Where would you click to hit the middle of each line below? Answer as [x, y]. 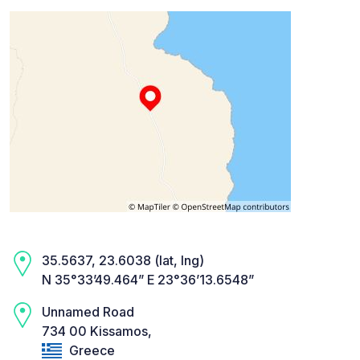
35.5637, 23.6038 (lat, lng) [123, 261]
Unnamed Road [88, 312]
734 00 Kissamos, [97, 331]
